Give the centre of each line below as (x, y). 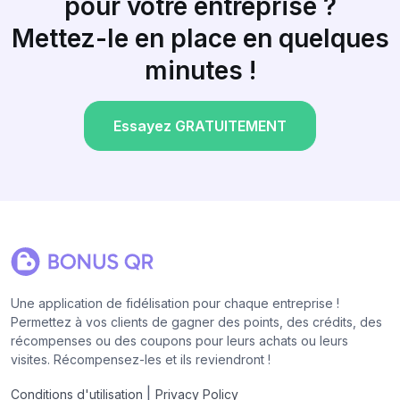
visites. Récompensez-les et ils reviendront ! (141, 360)
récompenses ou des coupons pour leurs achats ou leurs (179, 341)
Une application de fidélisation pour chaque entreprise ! (175, 304)
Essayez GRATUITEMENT (200, 126)
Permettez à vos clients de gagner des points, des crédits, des (196, 322)
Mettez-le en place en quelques (200, 39)
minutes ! (200, 71)
